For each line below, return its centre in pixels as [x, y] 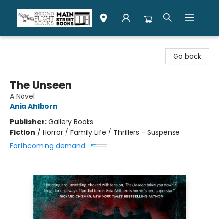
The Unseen [41, 85]
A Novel [22, 96]
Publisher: [29, 122]
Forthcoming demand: [48, 146]
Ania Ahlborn [34, 106]
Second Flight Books [41, 45]
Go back [187, 56]
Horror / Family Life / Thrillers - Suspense [111, 132]
